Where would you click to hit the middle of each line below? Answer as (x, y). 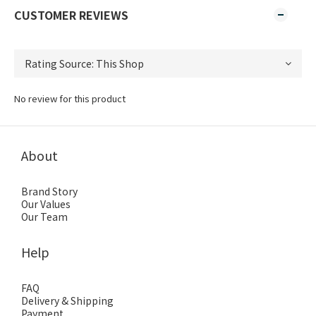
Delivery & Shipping (67, 300)
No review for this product (70, 98)
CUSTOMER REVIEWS (71, 15)
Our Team (44, 217)
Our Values (46, 204)
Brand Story (49, 191)
